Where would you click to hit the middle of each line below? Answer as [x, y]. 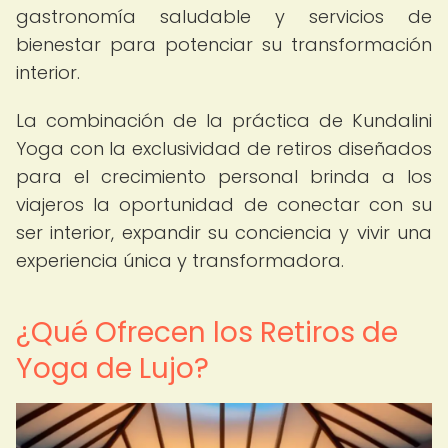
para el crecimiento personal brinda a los [224, 176]
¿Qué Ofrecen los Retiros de [207, 332]
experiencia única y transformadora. [180, 260]
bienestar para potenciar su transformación [224, 44]
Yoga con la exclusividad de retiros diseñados [224, 148]
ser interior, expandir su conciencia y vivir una [224, 232]
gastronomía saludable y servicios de [224, 16]
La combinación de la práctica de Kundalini [224, 120]
